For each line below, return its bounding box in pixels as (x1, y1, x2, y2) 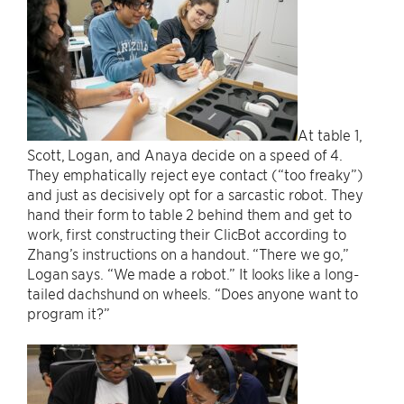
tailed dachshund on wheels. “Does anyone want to (27, 284, 359, 302)
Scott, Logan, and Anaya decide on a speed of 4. (27, 145, 344, 163)
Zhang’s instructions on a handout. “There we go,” (27, 244, 350, 262)
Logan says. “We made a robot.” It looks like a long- (27, 264, 359, 282)
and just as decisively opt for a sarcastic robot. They (27, 185, 363, 203)
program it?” (27, 304, 110, 322)
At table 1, (298, 125, 363, 143)
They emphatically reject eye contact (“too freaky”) (27, 165, 363, 183)
